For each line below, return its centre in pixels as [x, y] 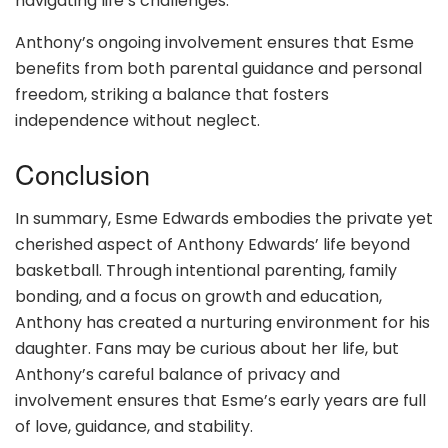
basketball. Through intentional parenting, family [206, 270]
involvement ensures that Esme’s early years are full [220, 400]
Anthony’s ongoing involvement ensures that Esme [214, 42]
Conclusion [82, 174]
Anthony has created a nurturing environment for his [222, 322]
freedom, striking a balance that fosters [172, 94]
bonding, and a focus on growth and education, [198, 296]
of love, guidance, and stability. [134, 426]
